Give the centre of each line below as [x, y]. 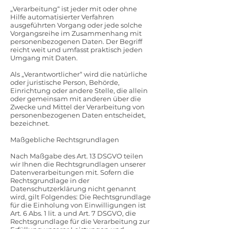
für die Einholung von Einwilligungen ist [78, 205]
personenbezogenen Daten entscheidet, [78, 115]
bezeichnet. [30, 123]
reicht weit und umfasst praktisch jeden [76, 50]
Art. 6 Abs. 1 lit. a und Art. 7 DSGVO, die [73, 213]
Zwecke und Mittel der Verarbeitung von [77, 107]
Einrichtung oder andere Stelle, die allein [79, 90]
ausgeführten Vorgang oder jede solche [76, 25]
